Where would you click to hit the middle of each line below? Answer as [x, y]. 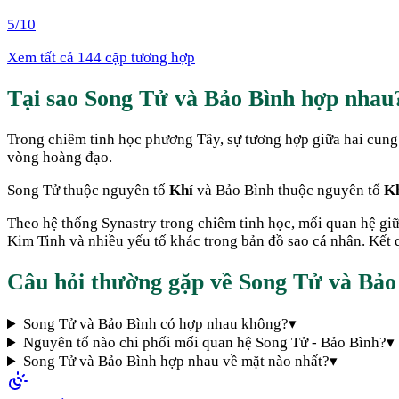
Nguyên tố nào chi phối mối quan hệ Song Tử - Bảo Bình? [205, 343]
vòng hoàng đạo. [60, 157]
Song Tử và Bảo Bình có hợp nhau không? [156, 324]
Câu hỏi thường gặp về [123, 282]
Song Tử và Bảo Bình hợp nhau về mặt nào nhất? [177, 362]
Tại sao [46, 98]
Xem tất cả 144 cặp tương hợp [101, 57]
